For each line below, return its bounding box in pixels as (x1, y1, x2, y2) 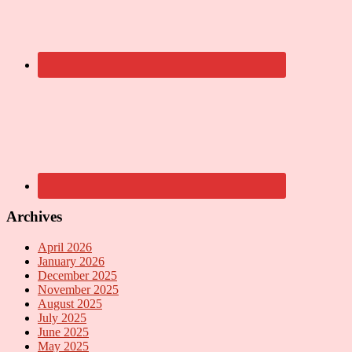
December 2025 (38, 268, 117, 282)
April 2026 (38, 240, 92, 254)
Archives (6, 207, 62, 225)
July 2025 (38, 310, 86, 324)
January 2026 (38, 254, 104, 268)
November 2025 (38, 282, 119, 296)
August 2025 (38, 296, 102, 310)
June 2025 (38, 324, 89, 339)
